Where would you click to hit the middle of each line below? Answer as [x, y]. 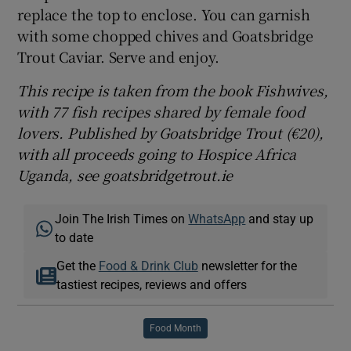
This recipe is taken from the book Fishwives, [173, 90]
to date [74, 237]
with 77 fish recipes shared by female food [161, 111]
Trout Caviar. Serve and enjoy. [118, 56]
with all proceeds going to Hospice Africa [157, 153]
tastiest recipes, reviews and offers [151, 284]
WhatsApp [217, 218]
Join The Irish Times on [122, 218]
